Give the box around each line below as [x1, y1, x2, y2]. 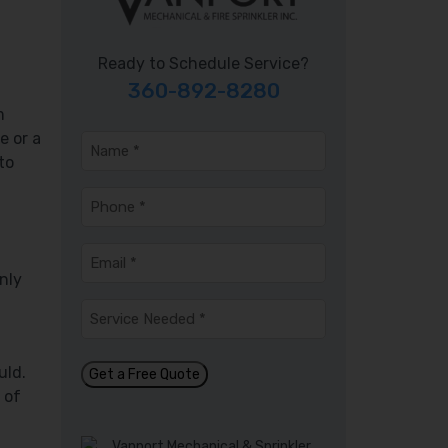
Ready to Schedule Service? [98, 54, 309, 73]
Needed [80, 324, 143, 343]
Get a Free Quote [89, 366, 200, 383]
